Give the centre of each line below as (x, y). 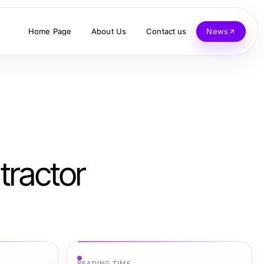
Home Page (50, 31)
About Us (109, 31)
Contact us (166, 31)
